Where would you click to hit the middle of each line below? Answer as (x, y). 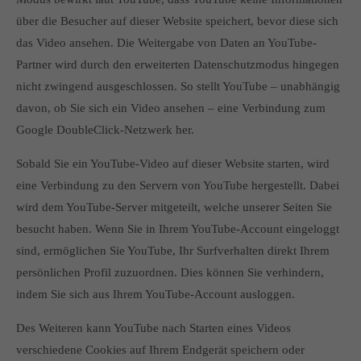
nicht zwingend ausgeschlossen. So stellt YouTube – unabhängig (178, 86)
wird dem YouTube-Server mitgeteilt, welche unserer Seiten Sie (174, 207)
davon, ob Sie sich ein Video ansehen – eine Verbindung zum (171, 108)
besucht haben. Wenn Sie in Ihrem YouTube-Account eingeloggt (178, 229)
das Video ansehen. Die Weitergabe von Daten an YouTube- (166, 43)
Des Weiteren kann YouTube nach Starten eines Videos (154, 328)
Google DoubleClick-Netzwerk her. (105, 130)
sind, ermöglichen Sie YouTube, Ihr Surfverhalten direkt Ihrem (173, 251)
